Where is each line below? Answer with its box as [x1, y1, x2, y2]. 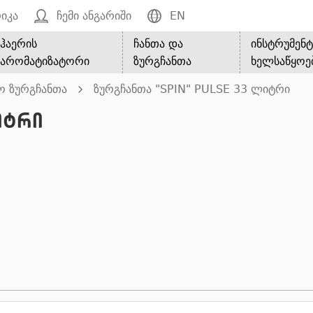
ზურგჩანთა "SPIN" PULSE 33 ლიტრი [94, 82, 290, 96]
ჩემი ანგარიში [57, 9, 131, 22]
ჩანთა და [133, 37, 184, 50]
